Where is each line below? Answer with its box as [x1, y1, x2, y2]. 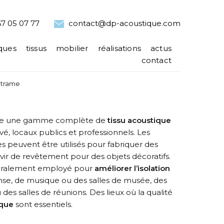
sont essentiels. [13, 199, 72, 209]
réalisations [97, 43, 141, 53]
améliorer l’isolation [94, 163, 170, 173]
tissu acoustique [105, 115, 171, 125]
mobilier [55, 43, 88, 53]
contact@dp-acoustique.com [66, 18, 180, 28]
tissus [25, 43, 46, 53]
